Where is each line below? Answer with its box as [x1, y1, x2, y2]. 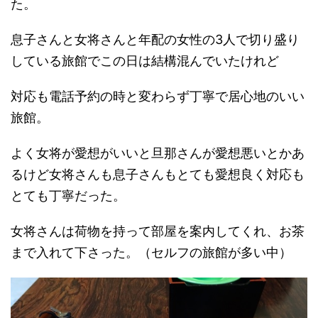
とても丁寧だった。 [11, 187, 126, 203]
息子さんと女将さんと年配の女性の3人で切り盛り [11, 31, 300, 47]
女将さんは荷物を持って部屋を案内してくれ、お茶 [11, 223, 305, 238]
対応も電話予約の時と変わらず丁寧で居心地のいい [11, 88, 305, 104]
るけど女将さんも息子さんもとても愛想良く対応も [11, 166, 305, 182]
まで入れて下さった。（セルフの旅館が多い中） [11, 244, 292, 260]
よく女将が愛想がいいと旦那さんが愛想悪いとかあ [11, 145, 305, 160]
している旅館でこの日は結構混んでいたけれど [11, 53, 279, 68]
